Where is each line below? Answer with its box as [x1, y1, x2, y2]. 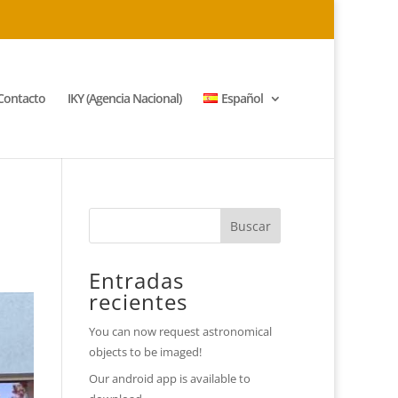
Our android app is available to [89, 370, 251, 386]
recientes [89, 287, 188, 316]
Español [221, 89, 263, 107]
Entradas [89, 266, 185, 295]
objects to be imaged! [89, 344, 203, 360]
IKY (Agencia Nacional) [67, 89, 181, 107]
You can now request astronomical [89, 323, 273, 339]
